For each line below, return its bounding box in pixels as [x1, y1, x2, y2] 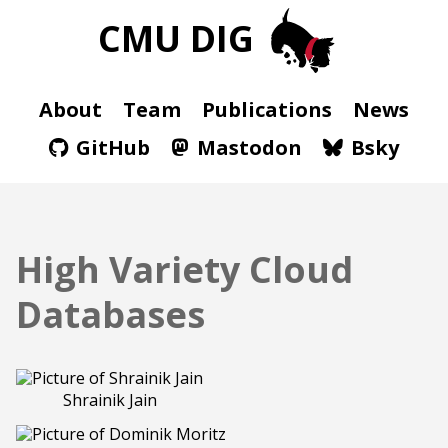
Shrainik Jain [62, 389, 157, 412]
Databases [16, 290, 205, 340]
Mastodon [197, 134, 302, 162]
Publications [202, 96, 332, 124]
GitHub [76, 134, 150, 162]
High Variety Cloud [16, 245, 353, 295]
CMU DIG [97, 14, 263, 64]
